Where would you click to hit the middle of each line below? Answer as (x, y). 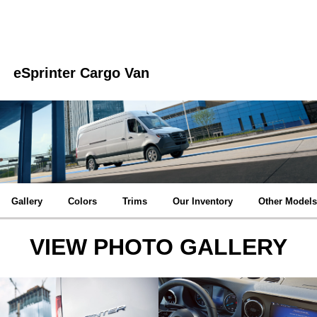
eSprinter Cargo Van (82, 73)
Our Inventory (203, 201)
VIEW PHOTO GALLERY (158, 247)
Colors (82, 201)
